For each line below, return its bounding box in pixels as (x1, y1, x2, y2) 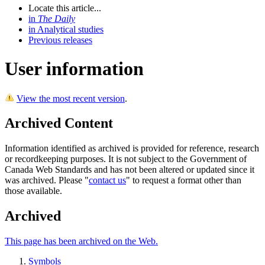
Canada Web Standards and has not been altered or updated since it (5, 164, 254, 175)
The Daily (38, 13, 75, 24)
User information (5, 58, 144, 80)
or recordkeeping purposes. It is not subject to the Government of (5, 154, 247, 164)
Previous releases (28, 34, 92, 45)
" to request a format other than (126, 175, 241, 186)
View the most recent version (17, 93, 125, 104)
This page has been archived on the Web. (5, 236, 158, 247)
